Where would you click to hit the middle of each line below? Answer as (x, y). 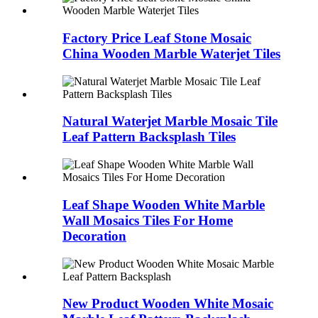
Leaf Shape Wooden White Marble (164, 204)
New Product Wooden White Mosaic (168, 304)
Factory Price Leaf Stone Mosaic (157, 38)
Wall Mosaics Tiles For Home (148, 220)
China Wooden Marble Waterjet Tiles (171, 53)
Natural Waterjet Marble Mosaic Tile (170, 121)
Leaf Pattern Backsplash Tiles (149, 137)
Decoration (94, 236)
